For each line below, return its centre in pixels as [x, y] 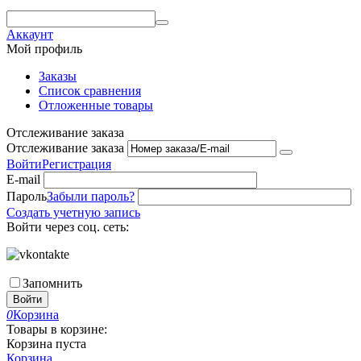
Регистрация [77, 164]
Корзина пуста [46, 344]
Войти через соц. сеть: [68, 227]
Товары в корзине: [57, 329]
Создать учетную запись [73, 212]
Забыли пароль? [91, 196]
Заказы [58, 76]
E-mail [23, 179]
